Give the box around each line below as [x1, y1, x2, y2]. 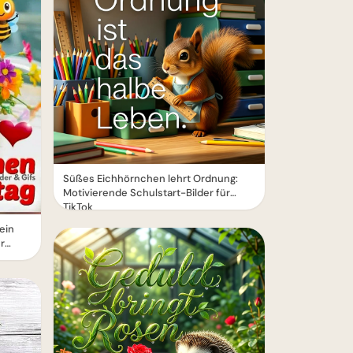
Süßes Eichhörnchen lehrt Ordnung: [63, 172, 238, 185]
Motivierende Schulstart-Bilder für [63, 186, 230, 199]
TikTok [63, 200, 93, 214]
